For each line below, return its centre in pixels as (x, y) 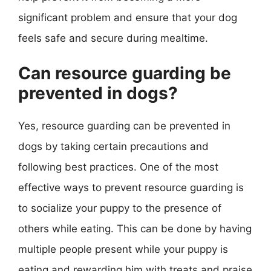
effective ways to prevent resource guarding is (131, 188)
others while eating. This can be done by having (135, 229)
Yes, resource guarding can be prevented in (124, 126)
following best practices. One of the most (118, 167)
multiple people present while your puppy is (123, 249)
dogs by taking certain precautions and (113, 146)
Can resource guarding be (125, 73)
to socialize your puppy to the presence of (120, 208)
